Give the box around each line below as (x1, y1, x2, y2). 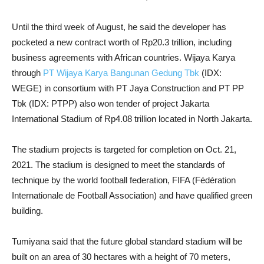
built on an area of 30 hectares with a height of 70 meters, (12, 251, 230, 262)
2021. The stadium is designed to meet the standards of (12, 159, 225, 170)
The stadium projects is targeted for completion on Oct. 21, (12, 144, 236, 154)
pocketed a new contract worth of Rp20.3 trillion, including (12, 37, 232, 47)
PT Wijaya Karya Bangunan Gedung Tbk (43, 67, 199, 78)
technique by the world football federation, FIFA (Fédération (12, 174, 236, 185)
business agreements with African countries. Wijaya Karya (12, 52, 235, 62)
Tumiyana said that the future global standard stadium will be (12, 236, 242, 246)
